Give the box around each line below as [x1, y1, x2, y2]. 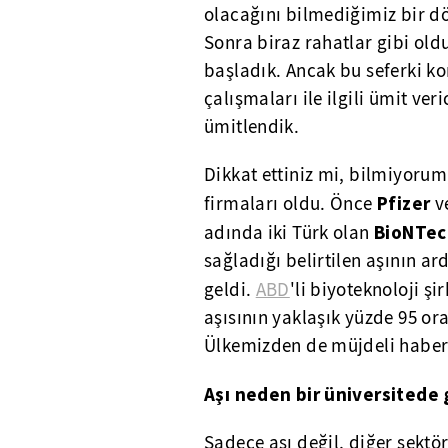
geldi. [204, 278, 256, 302]
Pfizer [376, 191, 431, 215]
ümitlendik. [204, 115, 300, 139]
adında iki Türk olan [204, 221, 374, 245]
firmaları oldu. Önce [204, 192, 377, 216]
